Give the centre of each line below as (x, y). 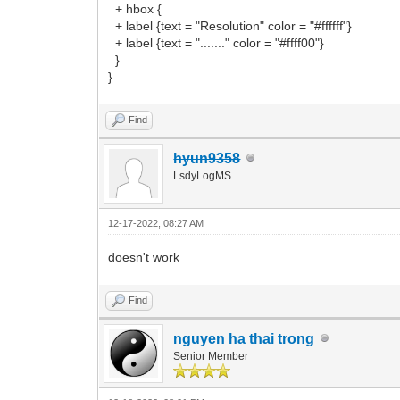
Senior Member (211, 356)
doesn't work (144, 257)
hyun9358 (207, 158)
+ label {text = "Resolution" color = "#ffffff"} (230, 25)
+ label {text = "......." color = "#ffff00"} (217, 42)
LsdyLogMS (203, 175)
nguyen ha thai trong (244, 338)
